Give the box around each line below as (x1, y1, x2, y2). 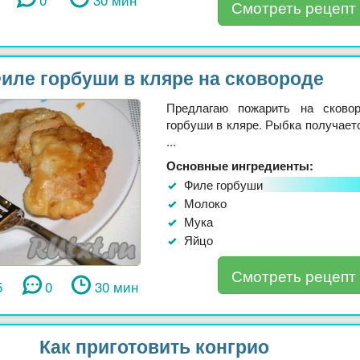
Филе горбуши (184, 176, 263, 194)
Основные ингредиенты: (166, 157, 313, 175)
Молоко (184, 194, 227, 212)
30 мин (94, 276, 138, 297)
